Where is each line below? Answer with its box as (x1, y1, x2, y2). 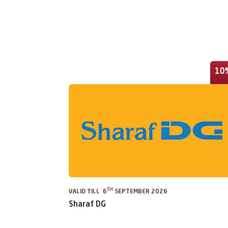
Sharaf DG (69, 201, 106, 209)
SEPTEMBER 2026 (113, 188, 167, 195)
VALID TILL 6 (69, 188, 107, 195)
